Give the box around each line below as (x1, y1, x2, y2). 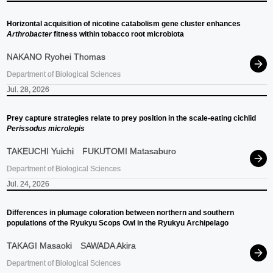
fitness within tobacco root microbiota (51, 29, 184, 38)
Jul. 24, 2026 (6, 179, 49, 188)
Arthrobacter (6, 29, 52, 38)
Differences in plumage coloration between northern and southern (6, 208, 234, 217)
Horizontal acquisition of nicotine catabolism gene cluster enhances (6, 19, 241, 28)
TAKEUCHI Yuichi (6, 146, 74, 156)
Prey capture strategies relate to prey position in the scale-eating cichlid (6, 113, 256, 122)
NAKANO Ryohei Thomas (6, 51, 105, 62)
